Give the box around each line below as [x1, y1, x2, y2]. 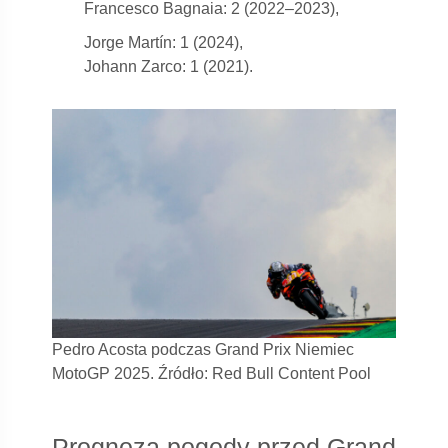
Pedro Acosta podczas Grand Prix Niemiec [52, 341, 354, 359]
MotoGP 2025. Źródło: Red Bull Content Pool [52, 365, 371, 383]
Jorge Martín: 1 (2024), [84, 34, 243, 52]
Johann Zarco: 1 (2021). [84, 58, 253, 76]
